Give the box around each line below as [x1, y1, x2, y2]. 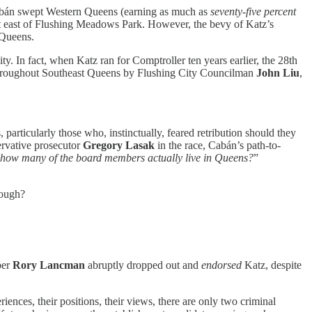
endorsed [201, 258, 242, 271]
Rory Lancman [13, 258, 85, 271]
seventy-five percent [210, 5, 296, 17]
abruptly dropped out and [85, 258, 201, 271]
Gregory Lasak [83, 139, 155, 151]
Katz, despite [242, 258, 302, 271]
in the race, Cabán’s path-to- [155, 139, 281, 151]
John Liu [256, 66, 299, 79]
